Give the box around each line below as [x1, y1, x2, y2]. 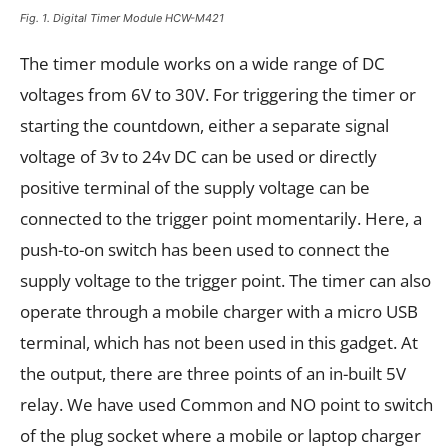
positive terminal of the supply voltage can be [20, 176, 370, 200]
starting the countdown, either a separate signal [20, 114, 389, 138]
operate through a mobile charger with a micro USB [20, 300, 418, 324]
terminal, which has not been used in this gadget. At [20, 331, 418, 355]
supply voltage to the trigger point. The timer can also [20, 269, 431, 293]
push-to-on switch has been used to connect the [20, 238, 390, 262]
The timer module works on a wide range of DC [20, 52, 385, 76]
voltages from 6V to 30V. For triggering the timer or [20, 83, 416, 107]
